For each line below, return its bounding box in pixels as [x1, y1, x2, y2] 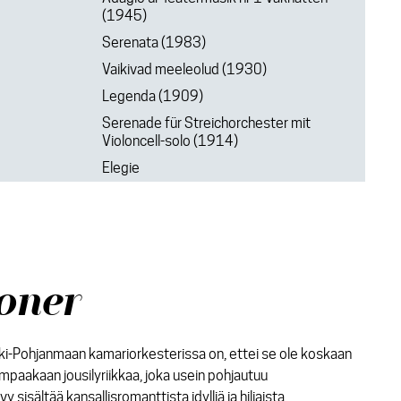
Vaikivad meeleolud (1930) [101, 61, 267, 78]
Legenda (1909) [101, 88, 203, 105]
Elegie [101, 159, 140, 176]
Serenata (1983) [101, 34, 206, 51]
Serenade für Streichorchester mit [101, 115, 311, 132]
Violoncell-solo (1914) [101, 132, 238, 149]
